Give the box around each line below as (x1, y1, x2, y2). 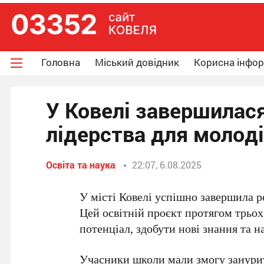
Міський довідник (95, 55, 179, 69)
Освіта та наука (46, 159, 115, 171)
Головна (41, 55, 80, 69)
